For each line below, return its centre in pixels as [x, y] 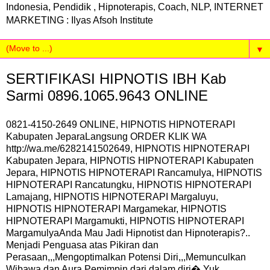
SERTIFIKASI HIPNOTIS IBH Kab [116, 79]
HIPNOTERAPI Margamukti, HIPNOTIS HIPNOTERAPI [125, 221]
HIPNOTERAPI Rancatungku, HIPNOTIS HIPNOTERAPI [129, 184]
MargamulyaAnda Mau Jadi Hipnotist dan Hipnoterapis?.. [128, 233]
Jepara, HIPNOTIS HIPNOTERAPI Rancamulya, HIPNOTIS [134, 172]
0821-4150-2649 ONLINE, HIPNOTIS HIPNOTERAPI [121, 124]
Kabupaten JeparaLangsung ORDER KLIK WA [106, 136]
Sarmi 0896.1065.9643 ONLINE [107, 96]
